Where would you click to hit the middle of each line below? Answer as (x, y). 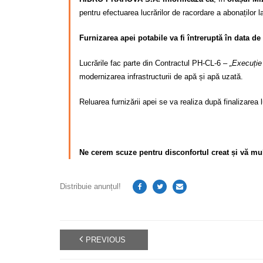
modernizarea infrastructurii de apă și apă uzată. (161, 76)
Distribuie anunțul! (90, 187)
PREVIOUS (106, 240)
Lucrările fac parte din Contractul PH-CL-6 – (154, 63)
